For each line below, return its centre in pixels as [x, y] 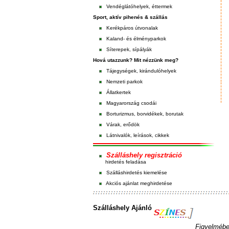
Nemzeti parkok [124, 82]
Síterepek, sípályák [129, 49]
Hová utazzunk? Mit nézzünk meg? [136, 60]
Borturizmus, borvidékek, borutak [145, 114]
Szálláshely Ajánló [122, 208]
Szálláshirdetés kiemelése [137, 173]
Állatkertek [119, 92]
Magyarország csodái [131, 103]
